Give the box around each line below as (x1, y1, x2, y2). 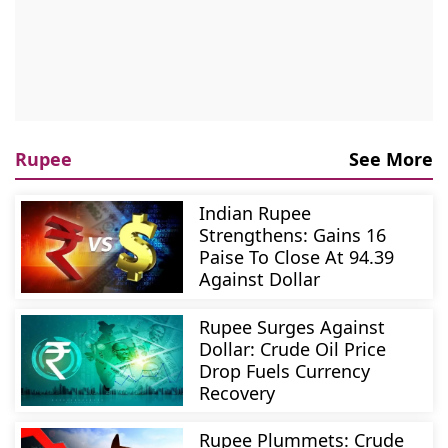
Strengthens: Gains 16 (199, 223, 387, 248)
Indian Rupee (199, 201, 312, 226)
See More (349, 147, 433, 172)
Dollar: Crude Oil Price (199, 336, 387, 361)
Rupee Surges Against (199, 314, 386, 339)
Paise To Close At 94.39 (199, 245, 395, 270)
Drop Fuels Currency (199, 358, 371, 383)
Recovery (199, 380, 276, 405)
